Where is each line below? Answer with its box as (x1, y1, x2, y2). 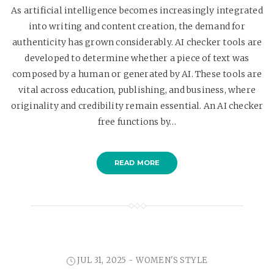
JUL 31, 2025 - (77, 255, 136, 266)
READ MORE (114, 158, 160, 168)
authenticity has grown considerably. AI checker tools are (12, 37, 262, 48)
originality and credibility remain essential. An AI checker (10, 100, 264, 112)
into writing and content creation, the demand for (29, 21, 245, 32)
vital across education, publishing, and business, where (18, 84, 256, 96)
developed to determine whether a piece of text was (24, 53, 250, 64)
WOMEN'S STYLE (136, 255, 208, 266)
